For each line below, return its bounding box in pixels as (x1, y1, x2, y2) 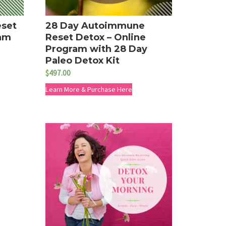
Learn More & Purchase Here (45, 84, 133, 94)
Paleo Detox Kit (45, 54, 120, 66)
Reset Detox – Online (45, 31, 146, 43)
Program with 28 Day (45, 43, 148, 54)
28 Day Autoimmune (45, 20, 145, 31)
